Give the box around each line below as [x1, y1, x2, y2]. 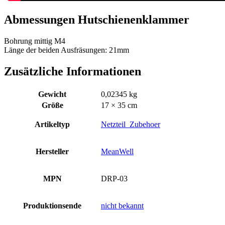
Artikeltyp [35, 120, 70, 129]
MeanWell [101, 147, 134, 156]
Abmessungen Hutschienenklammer [4, 13, 189, 27]
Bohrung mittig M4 [4, 37, 65, 45]
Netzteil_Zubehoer [101, 120, 160, 129]
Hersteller [36, 147, 69, 156]
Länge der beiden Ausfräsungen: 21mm [4, 46, 129, 54]
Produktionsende [23, 201, 81, 210]
